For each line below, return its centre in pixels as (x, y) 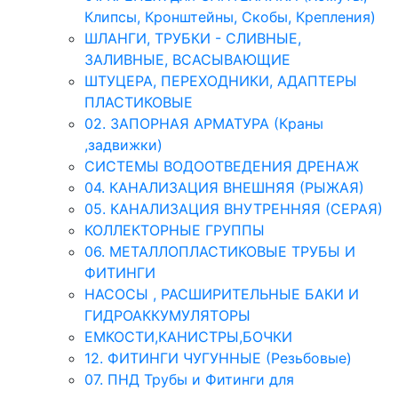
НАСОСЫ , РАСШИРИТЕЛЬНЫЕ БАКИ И (222, 294)
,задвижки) (123, 145)
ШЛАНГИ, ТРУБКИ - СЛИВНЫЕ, (193, 38)
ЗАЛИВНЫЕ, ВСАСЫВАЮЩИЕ (187, 60)
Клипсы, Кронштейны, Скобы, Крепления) (230, 17)
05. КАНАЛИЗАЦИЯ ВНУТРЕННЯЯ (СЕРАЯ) (234, 209)
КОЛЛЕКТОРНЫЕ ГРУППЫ (175, 230)
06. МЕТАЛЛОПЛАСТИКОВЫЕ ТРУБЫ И (220, 251)
